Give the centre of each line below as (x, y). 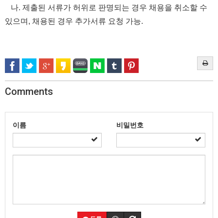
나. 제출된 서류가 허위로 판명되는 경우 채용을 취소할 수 (106, 8)
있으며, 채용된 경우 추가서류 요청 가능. (74, 21)
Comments (29, 91)
